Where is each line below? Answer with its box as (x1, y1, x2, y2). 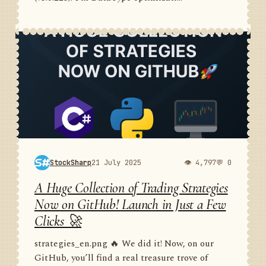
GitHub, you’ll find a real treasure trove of (34, 251, 208, 265)
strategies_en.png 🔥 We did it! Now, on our (34, 237, 214, 251)
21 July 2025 (91, 157, 141, 167)
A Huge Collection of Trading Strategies (34, 179, 228, 197)
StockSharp (50, 157, 91, 167)
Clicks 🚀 (34, 213, 82, 230)
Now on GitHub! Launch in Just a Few (34, 196, 226, 213)
